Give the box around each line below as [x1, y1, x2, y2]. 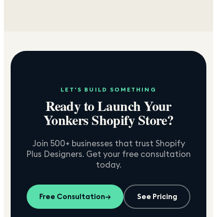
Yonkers [43, 109, 89, 130]
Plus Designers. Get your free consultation [26, 148, 191, 159]
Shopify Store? [88, 109, 174, 130]
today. [95, 159, 122, 170]
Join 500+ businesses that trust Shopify [32, 138, 185, 149]
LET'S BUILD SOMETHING [61, 85, 156, 93]
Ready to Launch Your [46, 95, 171, 116]
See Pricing [137, 192, 177, 201]
